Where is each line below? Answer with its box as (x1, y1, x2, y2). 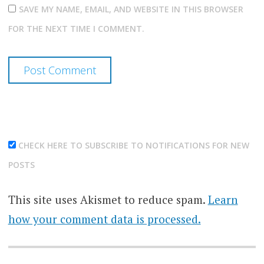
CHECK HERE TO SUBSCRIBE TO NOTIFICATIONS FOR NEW (15, 139, 249, 151)
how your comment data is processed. (8, 212, 201, 227)
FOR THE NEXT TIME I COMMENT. (8, 22, 144, 34)
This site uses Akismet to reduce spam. (8, 192, 208, 207)
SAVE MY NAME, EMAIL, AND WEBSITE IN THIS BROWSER (18, 3, 243, 15)
